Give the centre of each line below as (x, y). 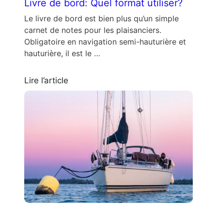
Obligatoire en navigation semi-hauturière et (105, 41)
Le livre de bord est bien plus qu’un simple (101, 18)
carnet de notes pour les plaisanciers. (93, 30)
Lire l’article (46, 80)
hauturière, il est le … (62, 53)
